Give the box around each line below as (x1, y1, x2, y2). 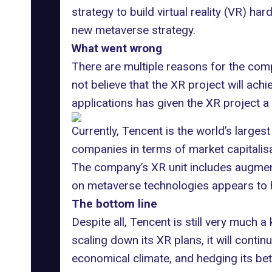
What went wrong (71, 41, 162, 55)
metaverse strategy (95, 23, 193, 37)
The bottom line (71, 197, 157, 211)
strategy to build (71, 5, 154, 19)
